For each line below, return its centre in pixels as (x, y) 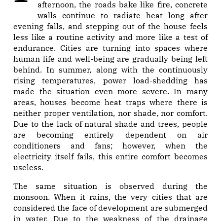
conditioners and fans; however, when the (110, 146)
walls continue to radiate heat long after (123, 16)
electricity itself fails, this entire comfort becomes (110, 157)
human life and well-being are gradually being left (110, 59)
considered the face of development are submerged (110, 208)
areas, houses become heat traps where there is (110, 102)
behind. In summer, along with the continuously (110, 70)
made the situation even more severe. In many (110, 92)
